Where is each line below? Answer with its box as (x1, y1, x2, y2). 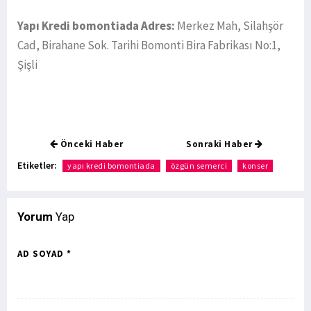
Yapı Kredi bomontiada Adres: (17, 18, 175, 34)
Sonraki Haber (186, 138, 255, 151)
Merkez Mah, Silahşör (175, 18, 283, 34)
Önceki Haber (58, 138, 124, 151)
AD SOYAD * (17, 248, 72, 260)
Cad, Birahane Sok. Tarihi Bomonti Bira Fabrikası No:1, (17, 37, 280, 53)
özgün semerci (170, 160, 227, 171)
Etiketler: (17, 159, 57, 172)
